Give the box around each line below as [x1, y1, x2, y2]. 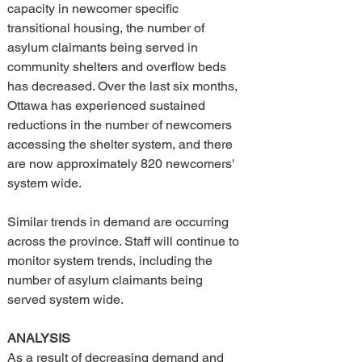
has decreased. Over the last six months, [7, 78, 241, 94]
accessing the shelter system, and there [7, 137, 236, 152]
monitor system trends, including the [7, 253, 216, 268]
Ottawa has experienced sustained [7, 98, 208, 113]
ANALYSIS [7, 330, 70, 346]
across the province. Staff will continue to [7, 234, 242, 249]
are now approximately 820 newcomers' [7, 156, 238, 171]
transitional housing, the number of [7, 20, 208, 36]
